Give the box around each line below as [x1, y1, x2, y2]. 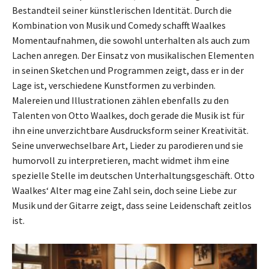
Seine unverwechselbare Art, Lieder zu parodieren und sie [12, 139, 243, 151]
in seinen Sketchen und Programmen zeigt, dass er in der [12, 64, 244, 76]
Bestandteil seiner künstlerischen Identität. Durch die [12, 4, 232, 16]
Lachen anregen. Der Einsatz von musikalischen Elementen [12, 49, 254, 61]
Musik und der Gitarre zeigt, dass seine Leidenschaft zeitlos [12, 199, 252, 211]
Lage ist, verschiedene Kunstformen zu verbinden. [12, 79, 216, 91]
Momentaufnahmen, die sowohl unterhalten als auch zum [12, 34, 250, 46]
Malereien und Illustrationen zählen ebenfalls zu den [12, 94, 229, 106]
